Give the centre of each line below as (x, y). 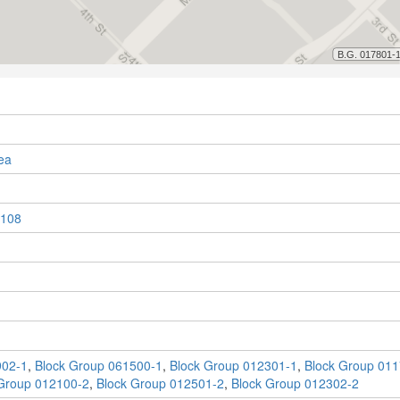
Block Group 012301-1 (233, 366)
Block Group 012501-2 (160, 383)
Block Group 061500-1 (98, 366)
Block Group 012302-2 (295, 383)
